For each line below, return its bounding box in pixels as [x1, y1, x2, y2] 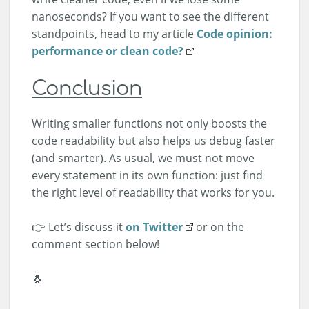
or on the [193, 219, 244, 235]
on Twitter [126, 219, 183, 235]
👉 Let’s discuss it [32, 219, 126, 235]
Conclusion [32, 78, 142, 101]
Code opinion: [197, 26, 272, 42]
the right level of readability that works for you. [32, 185, 275, 201]
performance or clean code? [32, 43, 183, 59]
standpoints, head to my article [32, 26, 197, 42]
